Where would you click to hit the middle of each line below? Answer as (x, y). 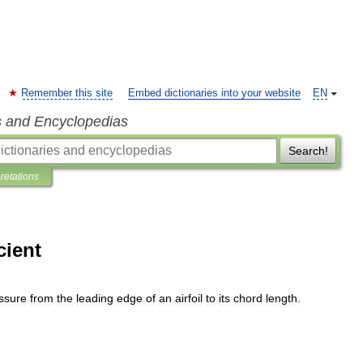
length (282, 298)
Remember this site (67, 93)
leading (95, 298)
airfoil (189, 298)
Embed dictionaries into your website (214, 93)
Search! (308, 151)
